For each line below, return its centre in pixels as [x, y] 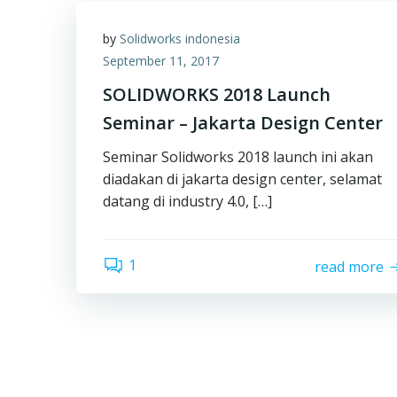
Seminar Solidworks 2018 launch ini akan [238, 157]
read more [350, 266]
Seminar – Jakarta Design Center [243, 123]
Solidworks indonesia [180, 39]
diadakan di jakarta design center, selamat [242, 179]
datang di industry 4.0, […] [187, 201]
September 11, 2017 [161, 61]
